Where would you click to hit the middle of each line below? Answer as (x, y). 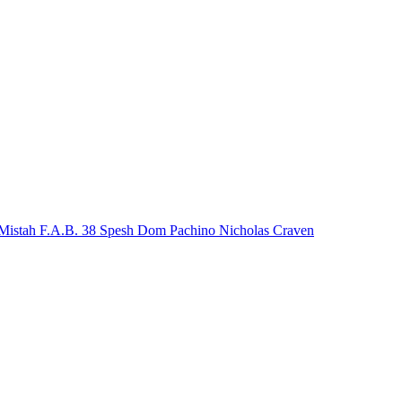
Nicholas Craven (267, 231)
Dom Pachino (178, 231)
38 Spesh (109, 231)
